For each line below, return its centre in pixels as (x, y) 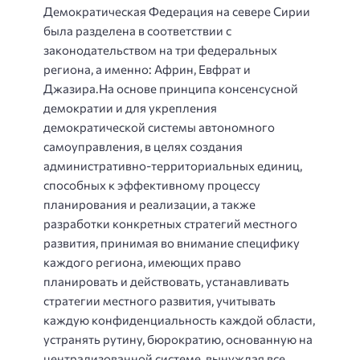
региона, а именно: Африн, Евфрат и (147, 69)
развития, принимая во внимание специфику (172, 242)
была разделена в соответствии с (137, 30)
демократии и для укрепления (130, 107)
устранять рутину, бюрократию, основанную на (178, 339)
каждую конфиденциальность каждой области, (179, 319)
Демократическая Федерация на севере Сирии (177, 11)
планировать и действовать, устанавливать (166, 281)
